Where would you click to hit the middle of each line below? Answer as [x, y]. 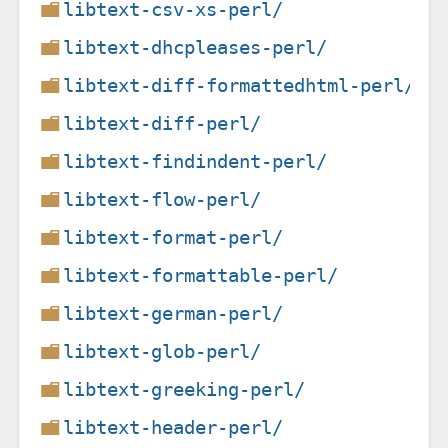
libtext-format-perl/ [173, 237]
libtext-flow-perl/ [162, 199]
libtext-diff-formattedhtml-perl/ [239, 85]
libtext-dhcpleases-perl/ [195, 47]
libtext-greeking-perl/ [184, 389]
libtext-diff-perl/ [162, 123]
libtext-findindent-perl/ [195, 161]
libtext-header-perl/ [173, 427]
